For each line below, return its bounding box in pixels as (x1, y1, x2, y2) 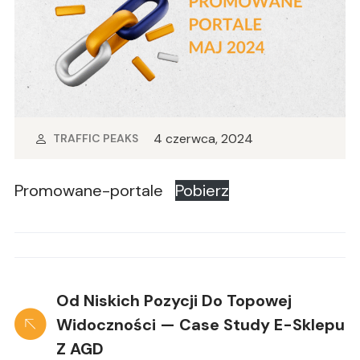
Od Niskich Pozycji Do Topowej (56, 289, 292, 311)
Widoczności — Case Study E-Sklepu (56, 313, 345, 335)
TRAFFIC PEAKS (53, 131, 138, 146)
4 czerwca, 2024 (153, 129, 253, 147)
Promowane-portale (14, 179, 163, 201)
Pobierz (175, 179, 229, 201)
